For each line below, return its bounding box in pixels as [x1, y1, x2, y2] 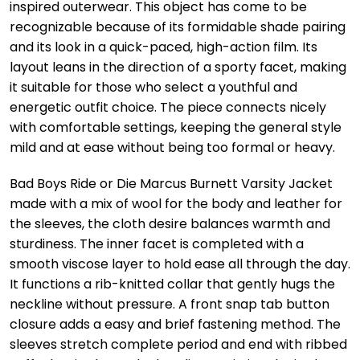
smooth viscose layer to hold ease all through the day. [10, 254, 350, 273]
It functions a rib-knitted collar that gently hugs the [10, 274, 335, 293]
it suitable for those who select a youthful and [10, 78, 297, 97]
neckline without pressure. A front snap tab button [10, 294, 329, 313]
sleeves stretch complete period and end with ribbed [10, 334, 347, 354]
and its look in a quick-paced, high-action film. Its [10, 38, 317, 57]
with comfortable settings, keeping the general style [10, 118, 342, 137]
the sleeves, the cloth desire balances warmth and [10, 214, 330, 233]
